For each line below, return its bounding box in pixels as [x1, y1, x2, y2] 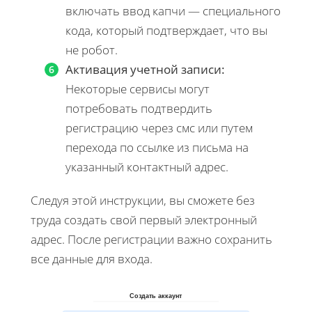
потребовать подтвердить [65, 100, 212, 116]
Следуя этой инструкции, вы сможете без [31, 192, 255, 208]
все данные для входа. [31, 250, 153, 267]
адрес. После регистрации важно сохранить [31, 231, 272, 247]
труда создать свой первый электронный [31, 211, 257, 228]
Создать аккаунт [130, 292, 183, 299]
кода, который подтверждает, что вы [65, 22, 267, 38]
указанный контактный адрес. [65, 158, 228, 175]
